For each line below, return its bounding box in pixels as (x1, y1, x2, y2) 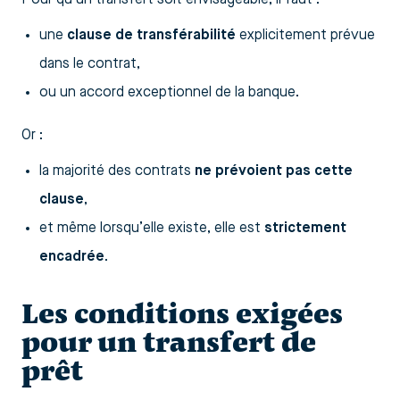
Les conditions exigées (21, 295, 343, 332)
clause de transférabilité (67, 28, 236, 43)
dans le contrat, (39, 56, 140, 71)
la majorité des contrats (39, 163, 195, 179)
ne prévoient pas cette (195, 163, 353, 179)
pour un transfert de (21, 323, 316, 361)
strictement (264, 221, 346, 236)
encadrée (39, 249, 104, 264)
